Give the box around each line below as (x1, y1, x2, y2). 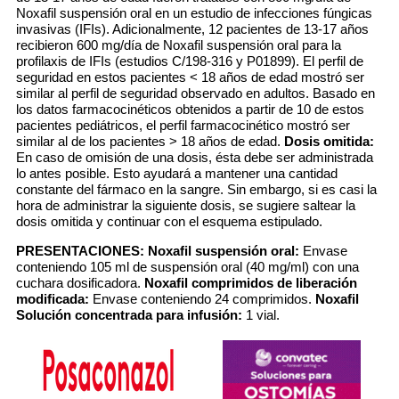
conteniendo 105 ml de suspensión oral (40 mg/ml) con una (16, 259, 359, 274)
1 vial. (242, 307, 280, 322)
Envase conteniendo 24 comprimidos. (89, 291, 315, 306)
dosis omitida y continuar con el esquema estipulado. (16, 214, 322, 229)
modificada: (16, 291, 89, 306)
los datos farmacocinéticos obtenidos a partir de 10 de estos (16, 102, 364, 117)
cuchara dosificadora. (16, 275, 144, 290)
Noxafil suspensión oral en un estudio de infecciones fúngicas (16, 5, 372, 20)
